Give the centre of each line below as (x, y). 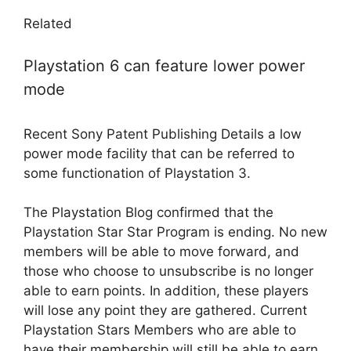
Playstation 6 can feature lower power (164, 65)
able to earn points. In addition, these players (166, 291)
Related (48, 24)
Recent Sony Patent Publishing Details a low (163, 134)
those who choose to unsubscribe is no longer (168, 271)
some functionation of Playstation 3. (137, 173)
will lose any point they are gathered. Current (165, 311)
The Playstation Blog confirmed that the (148, 213)
